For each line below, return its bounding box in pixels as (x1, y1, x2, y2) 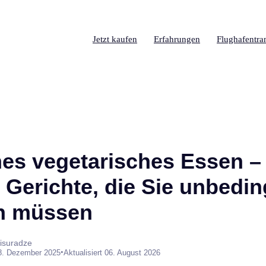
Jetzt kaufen (93, 34, 137, 44)
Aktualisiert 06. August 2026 (64, 248, 160, 257)
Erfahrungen (154, 34, 200, 44)
